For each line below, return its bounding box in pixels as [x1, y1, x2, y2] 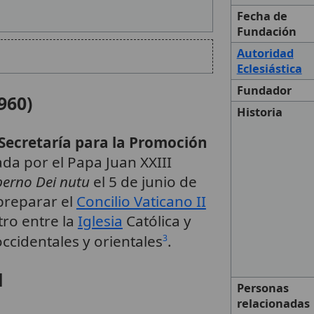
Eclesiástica [236, 61, 302, 77]
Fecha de [236, 8, 287, 25]
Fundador [236, 83, 292, 99]
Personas [236, 280, 289, 296]
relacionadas [236, 296, 310, 312]
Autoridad [236, 46, 294, 62]
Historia [236, 104, 282, 121]
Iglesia [77, 210, 123, 231]
